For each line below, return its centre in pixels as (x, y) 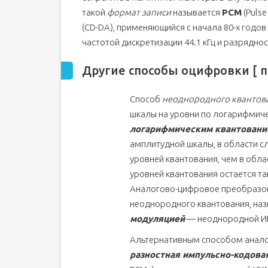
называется (197, 12)
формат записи (139, 12)
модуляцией (157, 219)
